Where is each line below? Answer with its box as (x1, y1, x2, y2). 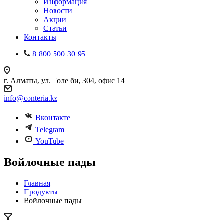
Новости (43, 6, 72, 15)
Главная (24, 178, 50, 187)
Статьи (43, 24, 67, 32)
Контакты (24, 33, 56, 41)
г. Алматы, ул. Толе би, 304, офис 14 (4, 76, 125, 84)
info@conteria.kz (4, 94, 57, 102)
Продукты (24, 187, 58, 196)
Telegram (35, 125, 64, 134)
